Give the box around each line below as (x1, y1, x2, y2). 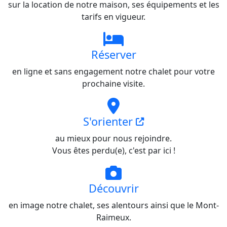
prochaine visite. (82, 78, 145, 89)
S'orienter (83, 113, 136, 129)
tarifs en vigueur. (82, 11, 145, 22)
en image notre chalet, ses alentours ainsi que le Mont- (8, 199, 219, 211)
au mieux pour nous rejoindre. (55, 132, 172, 144)
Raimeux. (96, 211, 131, 223)
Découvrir (88, 180, 139, 196)
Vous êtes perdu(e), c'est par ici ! (52, 144, 175, 156)
